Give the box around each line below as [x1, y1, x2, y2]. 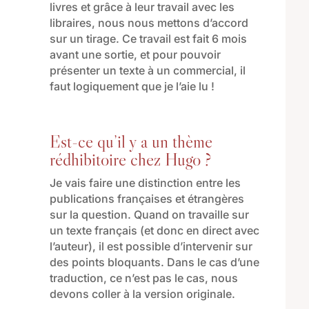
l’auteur [49, 239, 88, 253]
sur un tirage [49, 31, 116, 46]
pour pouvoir [152, 47, 221, 61]
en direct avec [186, 223, 259, 237]
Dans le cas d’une [163, 255, 259, 269]
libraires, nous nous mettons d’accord [49, 15, 248, 30]
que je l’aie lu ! [141, 79, 215, 93]
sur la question [49, 207, 128, 221]
